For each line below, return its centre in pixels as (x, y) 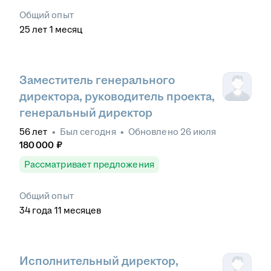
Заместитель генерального (97, 80)
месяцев (82, 211)
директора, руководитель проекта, (117, 96)
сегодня (98, 132)
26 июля (198, 132)
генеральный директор (86, 113)
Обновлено (154, 132)
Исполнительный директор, (99, 261)
